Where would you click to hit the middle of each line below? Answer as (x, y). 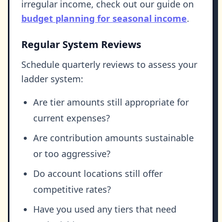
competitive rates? (72, 190)
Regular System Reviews (81, 45)
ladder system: (52, 79)
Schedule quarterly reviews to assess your (109, 65)
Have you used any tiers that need (105, 209)
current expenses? (72, 118)
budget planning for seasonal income (104, 19)
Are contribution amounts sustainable (113, 138)
